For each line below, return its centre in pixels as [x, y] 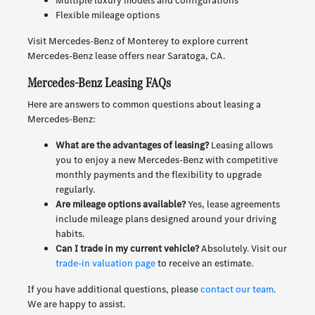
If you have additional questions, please [114, 290]
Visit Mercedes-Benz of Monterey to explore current [137, 41]
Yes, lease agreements [232, 205]
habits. [70, 234]
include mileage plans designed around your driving [166, 219]
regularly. [75, 190]
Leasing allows [240, 146]
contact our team [237, 290]
